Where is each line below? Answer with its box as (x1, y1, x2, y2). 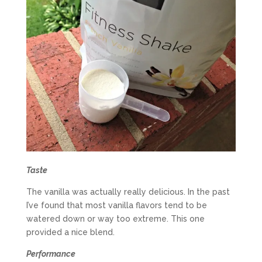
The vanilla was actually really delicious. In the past (26, 187, 230, 197)
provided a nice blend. (26, 227, 115, 237)
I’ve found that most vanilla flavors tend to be (26, 201, 207, 211)
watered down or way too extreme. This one (26, 214, 205, 224)
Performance (26, 249, 75, 259)
